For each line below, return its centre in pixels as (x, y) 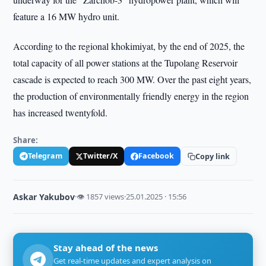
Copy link (213, 156)
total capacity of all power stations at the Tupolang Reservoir (126, 63)
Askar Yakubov (44, 197)
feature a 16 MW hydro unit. (66, 16)
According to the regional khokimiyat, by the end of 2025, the (129, 46)
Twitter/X (101, 156)
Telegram (45, 156)
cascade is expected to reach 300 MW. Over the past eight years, (132, 79)
